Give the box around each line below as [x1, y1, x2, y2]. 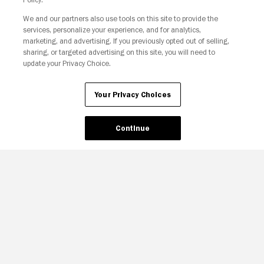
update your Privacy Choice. [22, 60, 111, 67]
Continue [115, 124, 150, 132]
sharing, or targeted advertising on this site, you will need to [22, 48, 215, 56]
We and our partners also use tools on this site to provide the [22, 15, 218, 22]
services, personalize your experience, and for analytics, [22, 26, 201, 34]
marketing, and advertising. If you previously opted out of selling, [22, 37, 229, 45]
